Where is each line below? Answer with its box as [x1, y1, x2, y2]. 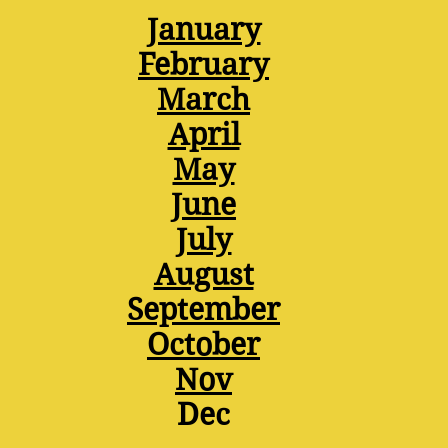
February [138, 47, 269, 82]
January [146, 12, 261, 47]
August [153, 257, 254, 292]
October [147, 327, 260, 362]
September [127, 292, 280, 327]
